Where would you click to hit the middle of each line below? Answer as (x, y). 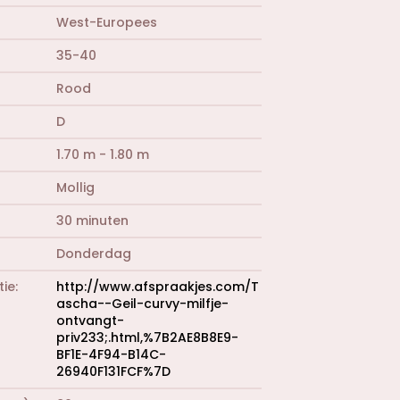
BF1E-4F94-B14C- (111, 354)
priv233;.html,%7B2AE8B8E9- (147, 337)
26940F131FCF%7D (113, 371)
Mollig (75, 187)
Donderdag (94, 253)
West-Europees (107, 22)
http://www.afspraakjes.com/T (158, 286)
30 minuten (92, 220)
